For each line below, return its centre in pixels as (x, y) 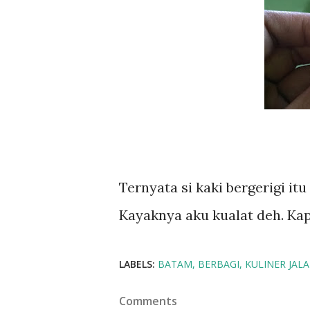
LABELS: (137, 264)
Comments (148, 301)
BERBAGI (219, 264)
